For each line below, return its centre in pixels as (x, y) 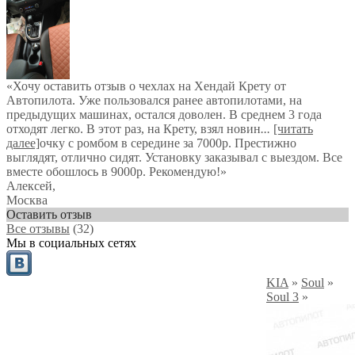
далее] (23, 143)
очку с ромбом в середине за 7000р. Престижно (168, 143)
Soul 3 (282, 297)
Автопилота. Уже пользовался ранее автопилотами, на (154, 100)
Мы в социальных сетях (71, 243)
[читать (293, 129)
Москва (27, 200)
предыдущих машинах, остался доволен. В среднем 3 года (164, 115)
